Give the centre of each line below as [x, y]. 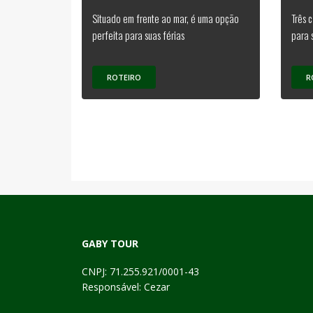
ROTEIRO [124, 78]
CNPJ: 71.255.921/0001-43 [140, 272]
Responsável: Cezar [126, 287]
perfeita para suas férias [138, 35]
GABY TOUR [110, 244]
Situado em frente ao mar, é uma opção [166, 19]
